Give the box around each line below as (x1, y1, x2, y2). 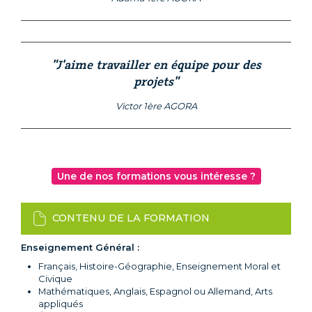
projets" (134, 75, 178, 89)
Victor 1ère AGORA (115, 100, 197, 112)
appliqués (38, 298, 83, 310)
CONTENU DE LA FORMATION (52, 211, 210, 224)
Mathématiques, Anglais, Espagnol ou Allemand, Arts (38, 286, 272, 297)
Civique (38, 273, 72, 285)
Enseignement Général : (21, 242, 139, 253)
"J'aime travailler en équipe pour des (51, 58, 261, 72)
